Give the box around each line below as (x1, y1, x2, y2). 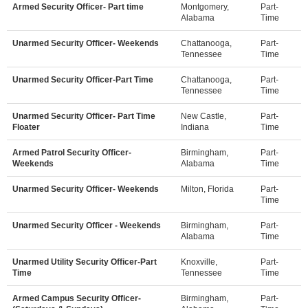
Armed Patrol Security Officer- (12, 148, 131, 157)
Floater (12, 122, 40, 131)
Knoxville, (181, 257, 217, 266)
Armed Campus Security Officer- (12, 294, 141, 302)
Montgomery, (181, 2, 229, 11)
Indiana (181, 122, 209, 131)
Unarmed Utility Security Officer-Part (12, 257, 157, 266)
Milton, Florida (181, 184, 234, 193)
